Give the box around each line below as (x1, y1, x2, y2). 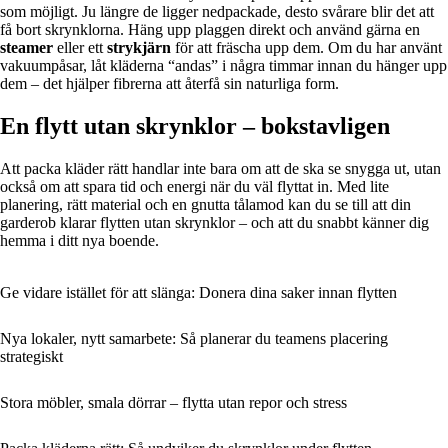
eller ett (53, 38, 107, 56)
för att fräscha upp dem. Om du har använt (171, 38, 442, 56)
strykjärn (107, 38, 171, 56)
